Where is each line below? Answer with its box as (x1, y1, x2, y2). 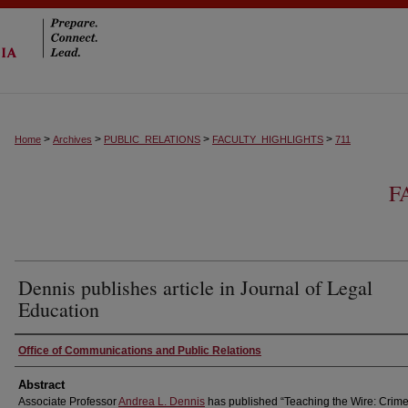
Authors (15, 338, 73, 362)
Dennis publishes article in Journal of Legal (18, 274, 372, 301)
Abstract (18, 378, 65, 392)
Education (18, 296, 99, 322)
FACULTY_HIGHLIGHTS (212, 134, 323, 145)
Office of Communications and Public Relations (18, 344, 261, 357)
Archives (53, 134, 92, 145)
